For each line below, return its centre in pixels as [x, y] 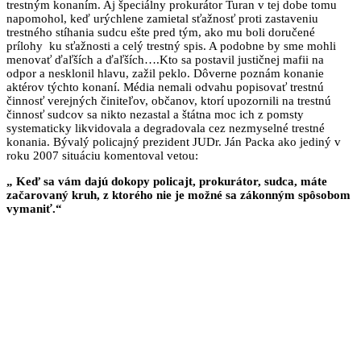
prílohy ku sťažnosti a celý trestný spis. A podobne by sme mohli [171, 46]
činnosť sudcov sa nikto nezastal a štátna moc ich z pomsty [155, 114]
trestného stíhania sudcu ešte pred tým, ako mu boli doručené [161, 32]
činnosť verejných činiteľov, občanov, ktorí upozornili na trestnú [169, 100]
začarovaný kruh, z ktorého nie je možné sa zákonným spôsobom [178, 195]
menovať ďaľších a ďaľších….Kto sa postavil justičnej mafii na [165, 59]
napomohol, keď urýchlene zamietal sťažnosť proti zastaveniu [162, 18]
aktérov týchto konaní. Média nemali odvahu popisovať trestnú [165, 87]
